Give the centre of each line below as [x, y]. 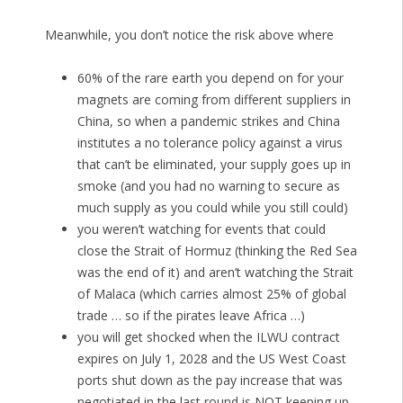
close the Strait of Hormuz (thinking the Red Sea [217, 251]
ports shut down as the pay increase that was [210, 381]
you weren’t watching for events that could [201, 229]
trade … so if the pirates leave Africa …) [191, 316]
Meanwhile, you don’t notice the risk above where [189, 35]
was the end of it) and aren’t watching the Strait [215, 273]
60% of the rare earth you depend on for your [210, 78]
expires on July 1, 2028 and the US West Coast [211, 359]
